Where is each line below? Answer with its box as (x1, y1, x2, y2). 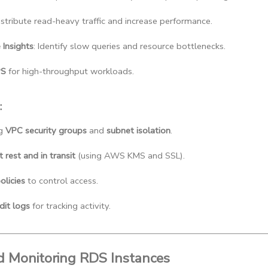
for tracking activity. (30, 200, 111, 212)
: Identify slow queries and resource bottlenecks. (33, 39, 226, 52)
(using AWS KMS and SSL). (75, 150, 185, 162)
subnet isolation (106, 124, 170, 137)
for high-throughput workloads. (6, 65, 134, 77)
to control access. (25, 175, 98, 187)
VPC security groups (5, 124, 87, 137)
